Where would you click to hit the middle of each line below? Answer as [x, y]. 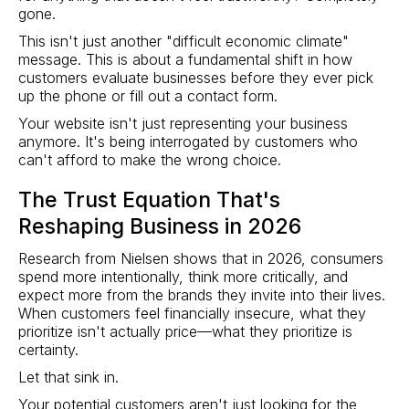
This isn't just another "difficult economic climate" [184, 41]
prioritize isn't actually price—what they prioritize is [185, 331]
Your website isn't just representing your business [183, 123]
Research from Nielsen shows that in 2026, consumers [201, 258]
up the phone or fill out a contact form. [148, 95]
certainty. [48, 349]
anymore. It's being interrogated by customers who [188, 141]
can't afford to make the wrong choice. [150, 159]
